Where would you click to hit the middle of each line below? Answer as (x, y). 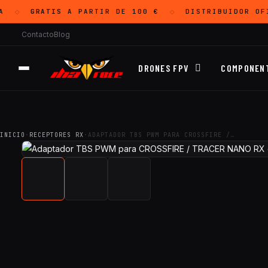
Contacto (38, 34)
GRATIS (39, 11)
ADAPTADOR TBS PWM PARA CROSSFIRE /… (161, 135)
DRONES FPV (164, 68)
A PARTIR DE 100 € (104, 11)
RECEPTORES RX (57, 135)
